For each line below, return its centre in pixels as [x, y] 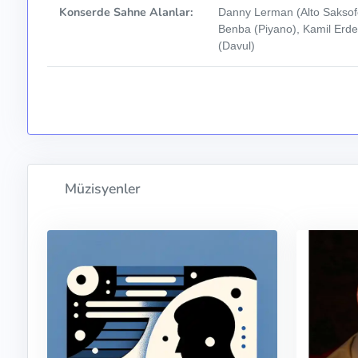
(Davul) [236, 46]
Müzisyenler [101, 188]
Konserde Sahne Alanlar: [126, 12]
